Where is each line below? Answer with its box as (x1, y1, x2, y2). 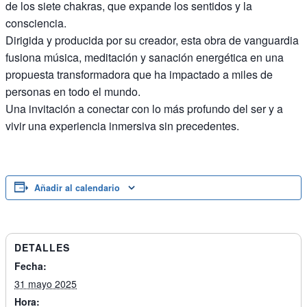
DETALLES (14, 241, 70, 255)
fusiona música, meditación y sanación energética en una (5, 49, 284, 66)
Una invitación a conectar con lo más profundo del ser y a (5, 101, 283, 117)
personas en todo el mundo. (5, 84, 140, 100)
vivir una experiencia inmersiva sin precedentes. (5, 118, 239, 134)
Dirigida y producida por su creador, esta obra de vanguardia (5, 32, 299, 49)
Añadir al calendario (34, 182, 120, 195)
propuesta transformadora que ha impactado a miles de (5, 66, 273, 83)
